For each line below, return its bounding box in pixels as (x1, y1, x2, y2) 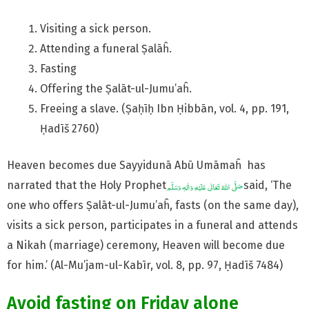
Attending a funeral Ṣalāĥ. (40, 41, 172, 55)
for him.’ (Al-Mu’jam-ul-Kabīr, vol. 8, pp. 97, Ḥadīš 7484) (7, 258, 283, 272)
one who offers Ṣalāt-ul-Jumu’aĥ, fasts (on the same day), (7, 198, 299, 212)
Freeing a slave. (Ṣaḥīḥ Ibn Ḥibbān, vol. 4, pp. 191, (40, 101, 289, 115)
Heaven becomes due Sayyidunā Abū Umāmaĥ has (7, 158, 266, 172)
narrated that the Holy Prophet (7, 178, 166, 192)
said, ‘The (243, 178, 292, 192)
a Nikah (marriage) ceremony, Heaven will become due (7, 238, 285, 252)
